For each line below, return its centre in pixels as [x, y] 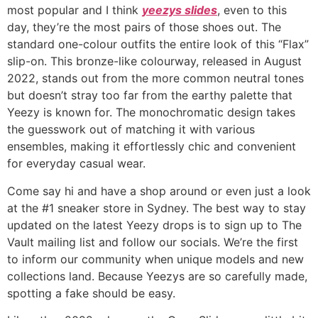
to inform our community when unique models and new [155, 259]
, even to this [252, 10]
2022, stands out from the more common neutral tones [155, 78]
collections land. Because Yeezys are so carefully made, [157, 276]
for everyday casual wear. [76, 164]
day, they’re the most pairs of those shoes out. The [144, 27]
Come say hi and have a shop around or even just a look [159, 191]
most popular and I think [75, 10]
